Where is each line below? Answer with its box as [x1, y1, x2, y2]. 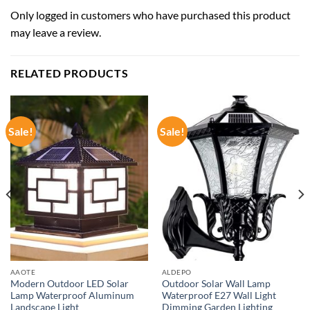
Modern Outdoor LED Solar [10, 278, 129, 290]
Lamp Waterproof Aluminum [10, 290, 134, 302]
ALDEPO [161, 268, 192, 277]
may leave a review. [10, 26, 101, 39]
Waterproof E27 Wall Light [161, 290, 276, 302]
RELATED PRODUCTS [10, 66, 129, 80]
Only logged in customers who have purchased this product [10, 8, 291, 22]
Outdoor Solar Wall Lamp [161, 278, 271, 290]
